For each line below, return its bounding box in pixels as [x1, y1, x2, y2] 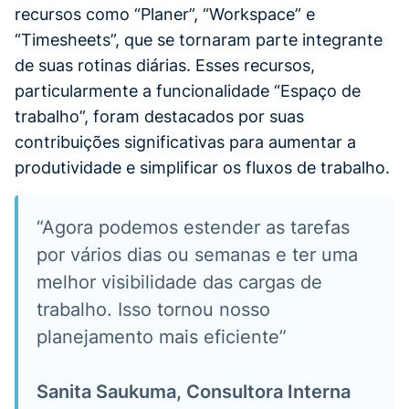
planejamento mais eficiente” [37, 325, 287, 348]
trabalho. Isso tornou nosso [37, 298, 270, 320]
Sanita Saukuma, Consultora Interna [37, 380, 351, 403]
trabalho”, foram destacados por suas [15, 106, 304, 126]
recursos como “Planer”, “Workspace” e [15, 4, 315, 24]
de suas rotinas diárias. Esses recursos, [15, 55, 315, 75]
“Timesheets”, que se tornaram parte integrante [15, 29, 383, 49]
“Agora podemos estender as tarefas [37, 215, 350, 238]
